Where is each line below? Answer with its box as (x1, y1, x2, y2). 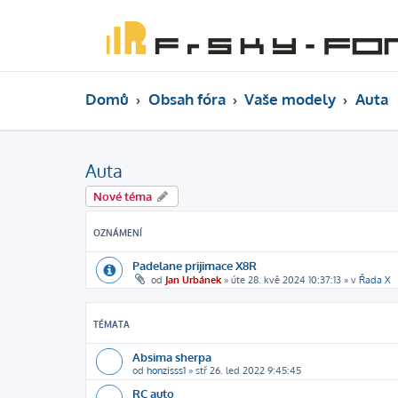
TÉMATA (93, 319, 130, 330)
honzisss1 (147, 364, 186, 377)
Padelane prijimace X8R (132, 258, 257, 273)
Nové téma (93, 189, 152, 203)
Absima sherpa (132, 349, 211, 364)
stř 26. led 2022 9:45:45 (195, 364, 301, 377)
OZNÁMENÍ (93, 227, 142, 238)
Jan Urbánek (165, 274, 221, 286)
